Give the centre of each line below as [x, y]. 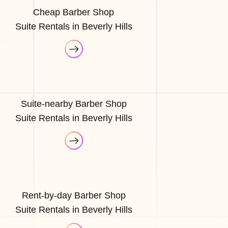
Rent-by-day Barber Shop [74, 195]
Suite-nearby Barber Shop [74, 104]
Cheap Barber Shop [74, 12]
